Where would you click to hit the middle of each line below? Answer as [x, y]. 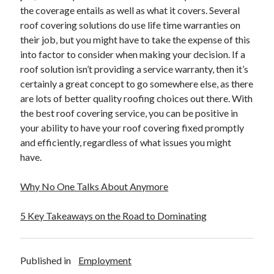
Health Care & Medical [58, 48]
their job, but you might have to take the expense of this [135, 39]
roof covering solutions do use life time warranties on [131, 25]
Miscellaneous [45, 106]
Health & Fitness [48, 33]
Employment [105, 260]
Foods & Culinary [49, 18]
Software [36, 180]
